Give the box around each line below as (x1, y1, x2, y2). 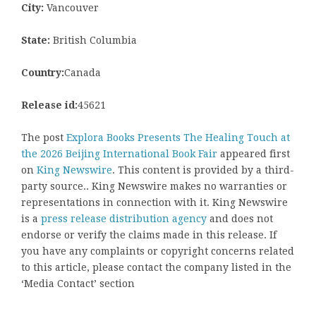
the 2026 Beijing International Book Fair (21, 148, 217, 160)
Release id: (21, 99, 78, 111)
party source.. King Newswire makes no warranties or (21, 181, 287, 193)
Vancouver (44, 2, 99, 14)
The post (21, 132, 66, 144)
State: (21, 35, 50, 47)
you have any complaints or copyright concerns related (21, 245, 294, 257)
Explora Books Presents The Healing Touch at (66, 132, 290, 144)
